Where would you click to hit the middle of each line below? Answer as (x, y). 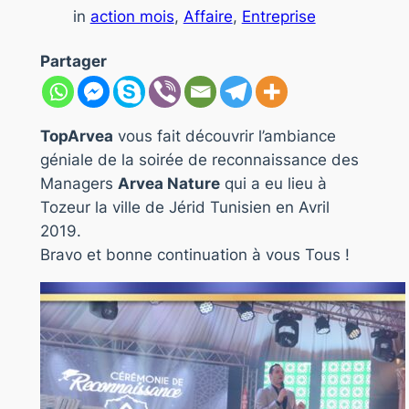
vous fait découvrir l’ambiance (224, 136)
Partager (73, 61)
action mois (132, 17)
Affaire (208, 17)
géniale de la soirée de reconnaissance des (199, 160)
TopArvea (76, 136)
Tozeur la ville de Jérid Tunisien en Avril (184, 208)
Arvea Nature (168, 184)
